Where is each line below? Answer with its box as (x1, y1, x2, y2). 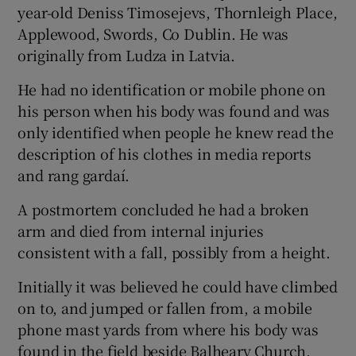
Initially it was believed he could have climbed (17, 275, 339, 296)
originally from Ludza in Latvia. (17, 44, 236, 65)
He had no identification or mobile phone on (17, 78, 326, 99)
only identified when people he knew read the (17, 121, 334, 142)
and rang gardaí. (17, 164, 130, 185)
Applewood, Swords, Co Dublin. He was (17, 22, 289, 44)
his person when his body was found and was (17, 99, 331, 121)
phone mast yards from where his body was (17, 318, 319, 339)
